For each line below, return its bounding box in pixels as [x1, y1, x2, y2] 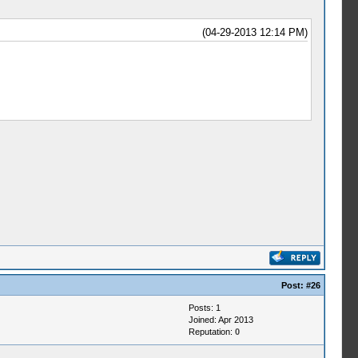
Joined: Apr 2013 [188, 315, 253, 324]
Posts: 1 [188, 303, 221, 312]
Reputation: [188, 327, 235, 336]
